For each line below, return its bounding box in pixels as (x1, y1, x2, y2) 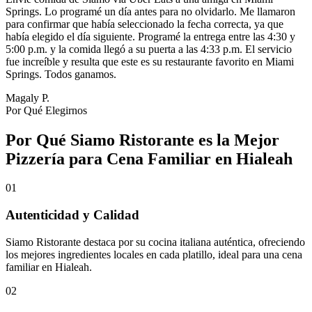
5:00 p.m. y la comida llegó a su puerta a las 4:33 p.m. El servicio (6, 42, 292, 55)
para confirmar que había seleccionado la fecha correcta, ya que (6, 17, 283, 30)
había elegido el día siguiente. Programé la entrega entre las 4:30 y (6, 30, 295, 42)
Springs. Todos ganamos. (6, 68, 116, 80)
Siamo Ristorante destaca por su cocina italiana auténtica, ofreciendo (6, 235, 305, 248)
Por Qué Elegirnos (6, 104, 87, 116)
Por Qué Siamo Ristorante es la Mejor (6, 130, 279, 149)
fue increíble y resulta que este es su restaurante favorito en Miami (6, 55, 294, 68)
